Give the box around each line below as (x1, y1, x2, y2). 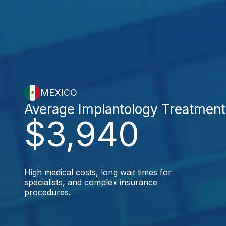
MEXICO (40, 87, 77, 98)
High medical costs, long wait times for (24, 166, 172, 177)
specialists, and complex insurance (24, 177, 157, 187)
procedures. (24, 187, 71, 197)
